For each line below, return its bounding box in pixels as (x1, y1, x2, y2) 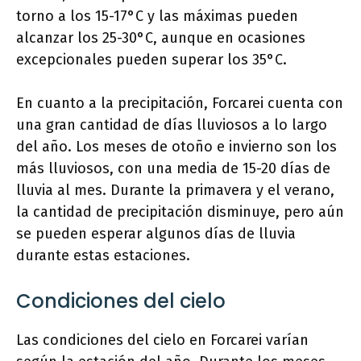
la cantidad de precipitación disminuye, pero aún (16, 203, 344, 221)
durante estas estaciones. (16, 247, 190, 264)
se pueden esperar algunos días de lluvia (16, 225, 296, 243)
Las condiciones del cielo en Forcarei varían (16, 331, 309, 349)
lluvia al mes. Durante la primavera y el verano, (16, 181, 334, 199)
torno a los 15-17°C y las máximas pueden (16, 7, 298, 25)
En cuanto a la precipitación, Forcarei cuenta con (16, 94, 343, 112)
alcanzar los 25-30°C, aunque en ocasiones (16, 29, 305, 47)
